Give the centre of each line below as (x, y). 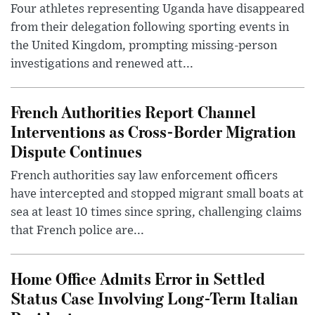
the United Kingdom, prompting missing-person (144, 46)
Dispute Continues (76, 151)
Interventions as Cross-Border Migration (153, 131)
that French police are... (77, 231)
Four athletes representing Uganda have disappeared (157, 9)
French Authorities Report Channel (133, 112)
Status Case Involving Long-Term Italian (154, 298)
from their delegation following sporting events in (150, 28)
